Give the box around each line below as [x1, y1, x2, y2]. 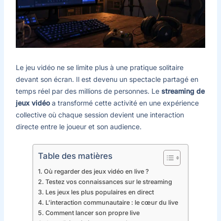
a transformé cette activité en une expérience [49, 99, 199, 108]
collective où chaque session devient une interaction [15, 110, 184, 119]
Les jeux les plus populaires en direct [45, 188, 154, 196]
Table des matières [38, 151, 112, 161]
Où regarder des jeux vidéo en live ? [43, 167, 149, 175]
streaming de [161, 87, 205, 96]
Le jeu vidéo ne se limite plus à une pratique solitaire [15, 63, 184, 72]
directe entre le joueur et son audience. [15, 122, 142, 131]
